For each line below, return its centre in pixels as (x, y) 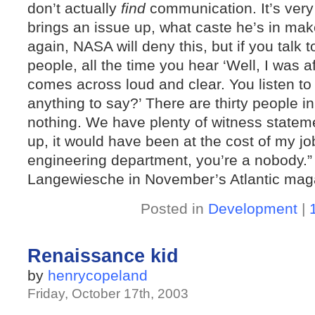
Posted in (174, 208)
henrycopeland (98, 275)
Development (252, 208)
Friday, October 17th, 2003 (108, 294)
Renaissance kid (103, 256)
